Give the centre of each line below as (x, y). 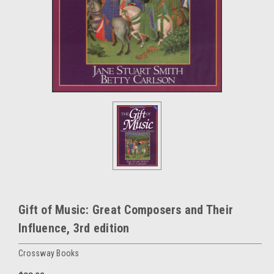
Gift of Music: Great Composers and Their (126, 210)
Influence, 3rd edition (74, 228)
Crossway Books (49, 253)
